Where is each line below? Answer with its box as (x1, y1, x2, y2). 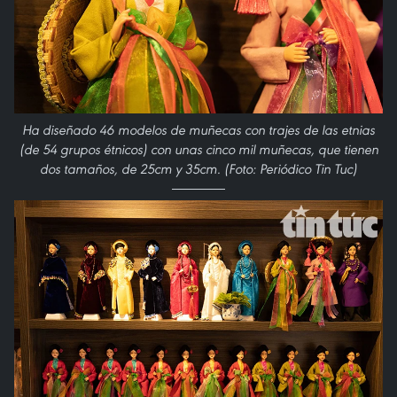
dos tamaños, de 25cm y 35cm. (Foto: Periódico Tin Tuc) (40, 160, 357, 177)
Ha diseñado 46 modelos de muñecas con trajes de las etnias (22, 121, 375, 138)
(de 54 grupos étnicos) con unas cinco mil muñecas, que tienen (19, 140, 378, 158)
